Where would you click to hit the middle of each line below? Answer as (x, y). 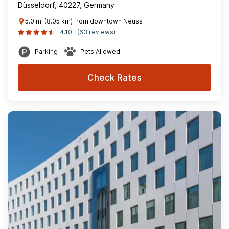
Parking (46, 51)
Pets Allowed (100, 51)
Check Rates (114, 78)
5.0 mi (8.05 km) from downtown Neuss (84, 21)
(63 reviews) (96, 32)
